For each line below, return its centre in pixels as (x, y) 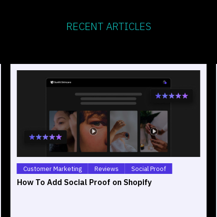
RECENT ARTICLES (108, 26)
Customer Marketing (52, 169)
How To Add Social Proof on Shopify (84, 182)
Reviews (106, 169)
